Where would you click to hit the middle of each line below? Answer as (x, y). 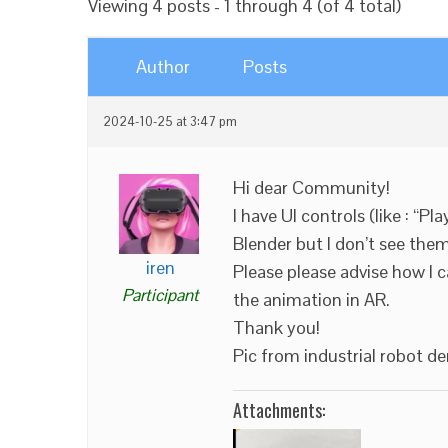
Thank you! (276, 327)
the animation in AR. (311, 299)
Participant (160, 295)
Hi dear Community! (311, 187)
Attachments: (279, 410)
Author (163, 66)
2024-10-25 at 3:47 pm (170, 122)
